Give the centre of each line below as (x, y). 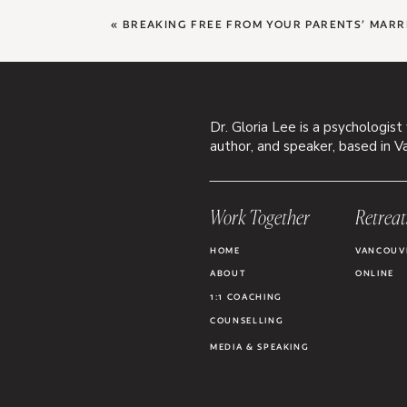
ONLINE (375, 273)
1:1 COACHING (246, 297)
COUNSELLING (247, 320)
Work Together (260, 217)
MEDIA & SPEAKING (260, 347)
